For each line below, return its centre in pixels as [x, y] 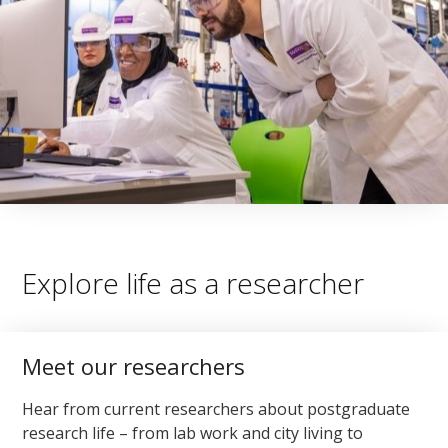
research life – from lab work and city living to [193, 432]
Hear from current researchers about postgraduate [216, 408]
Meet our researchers [134, 366]
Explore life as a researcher [193, 283]
